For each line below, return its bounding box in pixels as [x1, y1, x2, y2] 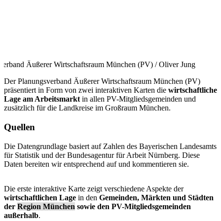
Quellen [4, 121, 35, 132]
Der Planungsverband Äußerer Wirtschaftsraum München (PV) [4, 77, 200, 86]
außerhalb [4, 211, 38, 220]
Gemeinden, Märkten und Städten [99, 193, 214, 202]
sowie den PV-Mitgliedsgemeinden [75, 202, 191, 211]
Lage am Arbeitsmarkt [4, 95, 80, 104]
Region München [17, 202, 75, 211]
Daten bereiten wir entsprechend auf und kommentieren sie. [4, 159, 189, 168]
